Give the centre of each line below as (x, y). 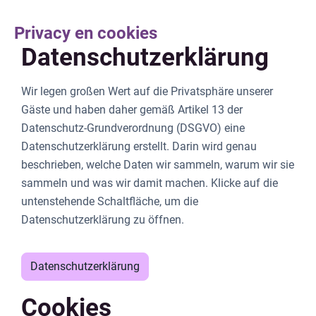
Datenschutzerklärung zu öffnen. (103, 220)
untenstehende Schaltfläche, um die (110, 202)
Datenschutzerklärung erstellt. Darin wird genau (139, 147)
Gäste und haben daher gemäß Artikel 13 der (132, 110)
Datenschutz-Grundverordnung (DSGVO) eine (133, 128)
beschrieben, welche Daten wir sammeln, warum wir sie (158, 165)
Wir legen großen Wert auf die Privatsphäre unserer (147, 92)
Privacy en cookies (86, 33)
